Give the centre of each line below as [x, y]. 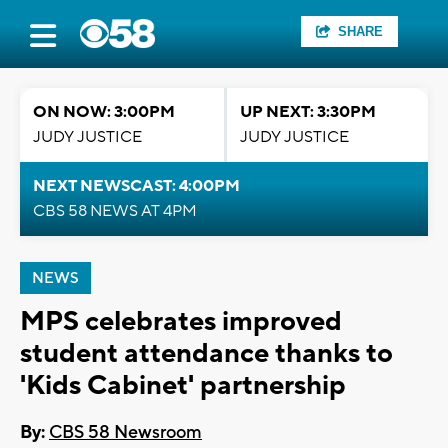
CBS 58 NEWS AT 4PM [115, 211]
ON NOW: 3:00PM [104, 112]
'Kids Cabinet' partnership [183, 385]
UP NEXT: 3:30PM [308, 112]
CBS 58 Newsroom [125, 433]
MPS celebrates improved [181, 321]
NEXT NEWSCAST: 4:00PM [136, 186]
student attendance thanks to [206, 353]
